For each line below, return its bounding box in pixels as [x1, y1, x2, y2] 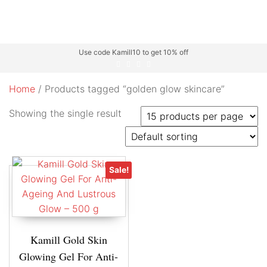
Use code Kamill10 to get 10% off [79, 48, 188, 57]
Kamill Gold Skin [30, 232, 107, 247]
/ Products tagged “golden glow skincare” [35, 83, 225, 95]
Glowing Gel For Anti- [19, 249, 119, 263]
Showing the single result [9, 107, 122, 119]
